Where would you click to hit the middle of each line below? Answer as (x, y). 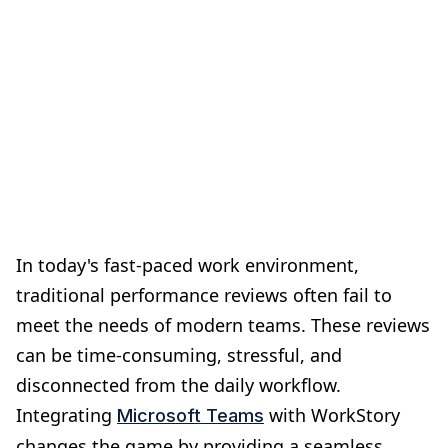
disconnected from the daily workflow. (178, 384)
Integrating (66, 414)
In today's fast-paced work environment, (187, 264)
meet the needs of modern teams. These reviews (223, 324)
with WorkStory (332, 414)
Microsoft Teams (190, 415)
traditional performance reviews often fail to (204, 294)
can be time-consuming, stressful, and (179, 354)
